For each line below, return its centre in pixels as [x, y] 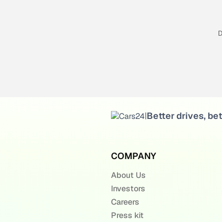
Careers [125, 202]
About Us [128, 175]
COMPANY [133, 156]
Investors [128, 189]
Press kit [127, 215]
